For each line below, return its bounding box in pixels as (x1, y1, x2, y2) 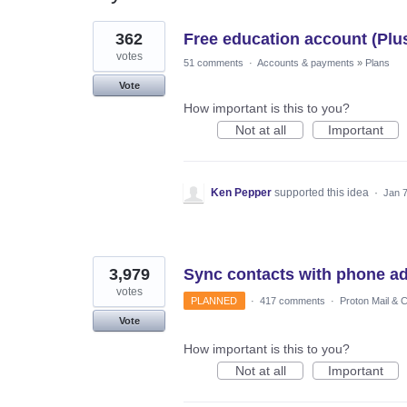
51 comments (184, 56, 243, 68)
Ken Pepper (211, 185, 272, 199)
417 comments (259, 294, 325, 306)
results (93, 32, 131, 47)
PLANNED (191, 294, 238, 306)
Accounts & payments (257, 56, 354, 68)
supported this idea (274, 185, 372, 199)
